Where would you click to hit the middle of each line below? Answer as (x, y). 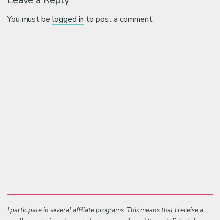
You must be (30, 19)
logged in (68, 19)
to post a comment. (119, 19)
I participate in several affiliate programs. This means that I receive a (106, 210)
